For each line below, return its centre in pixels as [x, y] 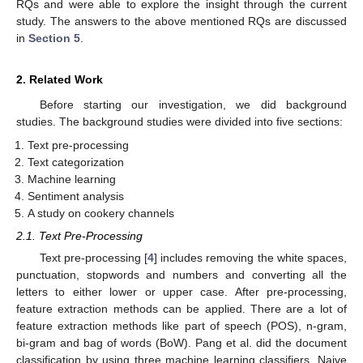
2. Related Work [60, 80]
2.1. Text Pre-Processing [79, 235]
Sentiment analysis [76, 196]
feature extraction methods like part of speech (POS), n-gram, [181, 325]
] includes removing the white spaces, [251, 257]
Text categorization [76, 162]
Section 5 [54, 38]
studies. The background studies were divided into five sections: [179, 122]
